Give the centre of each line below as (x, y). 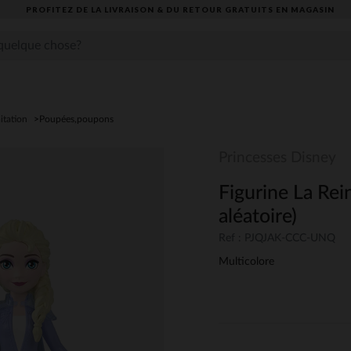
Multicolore (246, 262)
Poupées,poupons (76, 119)
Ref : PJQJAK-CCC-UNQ (277, 239)
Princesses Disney (277, 158)
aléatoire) (258, 217)
